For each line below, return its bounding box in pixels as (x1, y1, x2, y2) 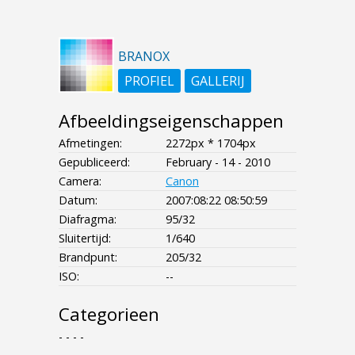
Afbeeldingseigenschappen (59, 109, 284, 134)
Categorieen (59, 302, 159, 327)
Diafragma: (59, 212, 116, 227)
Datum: (59, 193, 97, 208)
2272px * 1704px (166, 136, 256, 151)
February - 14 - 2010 (166, 155, 270, 170)
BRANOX (118, 48, 170, 66)
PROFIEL (124, 72, 174, 90)
